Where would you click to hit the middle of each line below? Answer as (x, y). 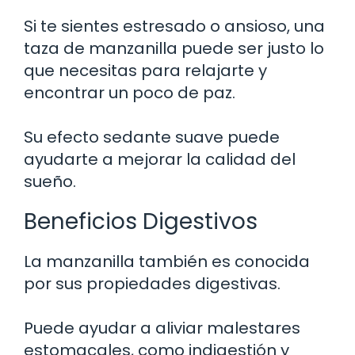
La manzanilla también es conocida (167, 261)
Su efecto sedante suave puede (152, 137)
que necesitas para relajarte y (145, 70)
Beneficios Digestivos (141, 221)
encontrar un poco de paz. (130, 92)
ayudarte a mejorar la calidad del (160, 159)
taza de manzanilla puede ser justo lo (174, 48)
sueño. (50, 181)
